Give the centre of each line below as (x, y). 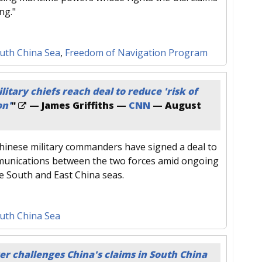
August (183, 105)
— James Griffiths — (78, 105)
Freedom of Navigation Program (136, 52)
